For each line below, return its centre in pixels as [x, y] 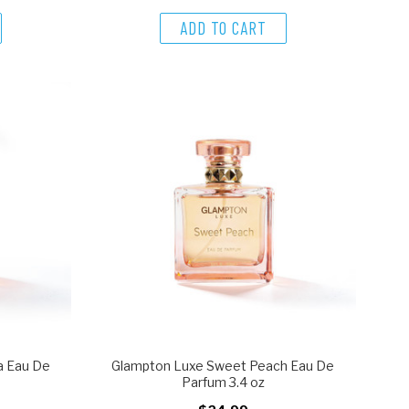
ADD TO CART [223, 27]
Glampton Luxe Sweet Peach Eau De [223, 366]
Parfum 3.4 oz [223, 383]
